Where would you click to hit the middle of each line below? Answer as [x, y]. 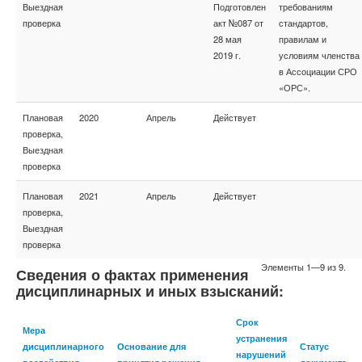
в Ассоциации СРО [318, 71]
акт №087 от [238, 23]
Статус [314, 346]
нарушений [261, 354]
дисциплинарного [63, 346]
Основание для [152, 346]
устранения [261, 338]
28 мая [227, 39]
